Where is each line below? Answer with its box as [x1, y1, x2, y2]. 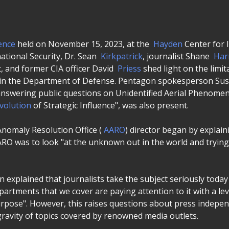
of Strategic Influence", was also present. [31, 100, 189, 111]
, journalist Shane [143, 51, 212, 62]
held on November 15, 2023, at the [15, 38, 151, 50]
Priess [118, 63, 143, 74]
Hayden [153, 38, 182, 50]
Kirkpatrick [101, 51, 143, 62]
